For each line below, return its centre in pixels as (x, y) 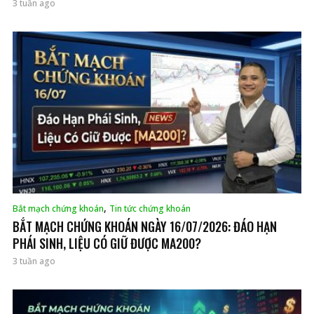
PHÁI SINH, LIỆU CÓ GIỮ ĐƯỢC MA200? (107, 243)
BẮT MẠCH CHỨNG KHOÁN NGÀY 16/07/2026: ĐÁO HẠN (145, 226)
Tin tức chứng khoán (150, 208)
